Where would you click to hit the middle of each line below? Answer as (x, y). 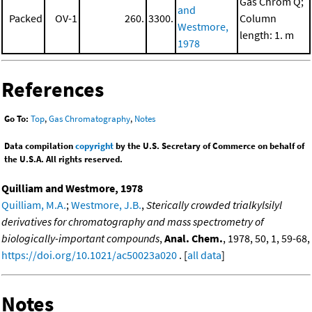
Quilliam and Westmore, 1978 (72, 188)
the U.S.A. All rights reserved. (63, 159)
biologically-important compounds (80, 238)
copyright (94, 146)
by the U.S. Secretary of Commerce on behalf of (209, 146)
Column (258, 18)
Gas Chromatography (89, 118)
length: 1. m (267, 34)
